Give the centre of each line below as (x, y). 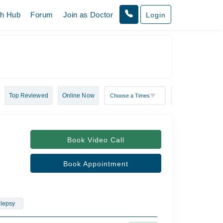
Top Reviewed (28, 96)
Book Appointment (96, 164)
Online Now (78, 96)
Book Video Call (96, 140)
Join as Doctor (88, 15)
